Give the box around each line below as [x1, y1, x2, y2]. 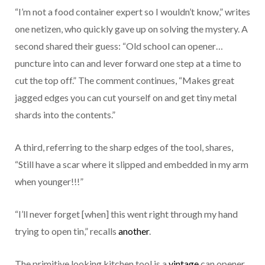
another [118, 225, 149, 237]
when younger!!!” [15, 176, 83, 188]
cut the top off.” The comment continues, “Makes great [15, 75, 234, 86]
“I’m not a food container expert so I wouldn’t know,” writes [15, 6, 250, 18]
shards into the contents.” [15, 109, 115, 121]
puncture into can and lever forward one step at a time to [15, 57, 241, 69]
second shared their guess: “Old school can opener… [15, 40, 223, 52]
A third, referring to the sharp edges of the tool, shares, [15, 141, 233, 153]
